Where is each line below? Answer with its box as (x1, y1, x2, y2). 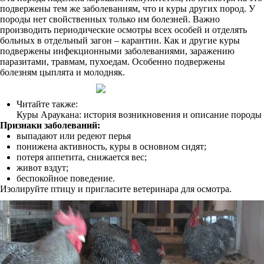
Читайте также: (16, 99, 78, 109)
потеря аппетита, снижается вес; (16, 152, 147, 162)
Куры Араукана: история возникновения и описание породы (16, 110, 262, 120)
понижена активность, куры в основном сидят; (16, 141, 206, 151)
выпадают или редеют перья (16, 131, 131, 141)
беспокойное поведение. (16, 173, 115, 183)
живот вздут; (16, 163, 68, 173)
